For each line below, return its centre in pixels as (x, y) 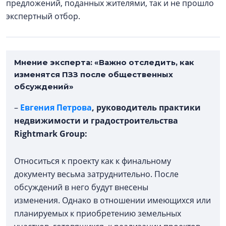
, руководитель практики (146, 108)
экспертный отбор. (43, 16)
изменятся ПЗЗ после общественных (94, 75)
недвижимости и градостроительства (96, 121)
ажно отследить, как (149, 63)
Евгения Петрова (56, 108)
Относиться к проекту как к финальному (94, 161)
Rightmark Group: (51, 134)
